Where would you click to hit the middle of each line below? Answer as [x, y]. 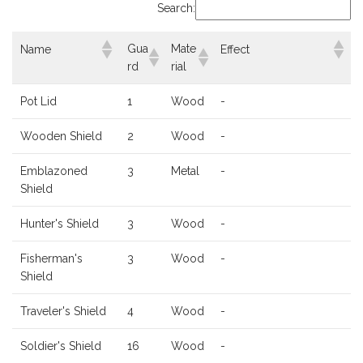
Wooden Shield [61, 137]
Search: [176, 9]
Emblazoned [54, 171]
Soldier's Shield [61, 346]
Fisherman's [51, 259]
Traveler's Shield [63, 312]
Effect [235, 50]
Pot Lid [38, 102]
